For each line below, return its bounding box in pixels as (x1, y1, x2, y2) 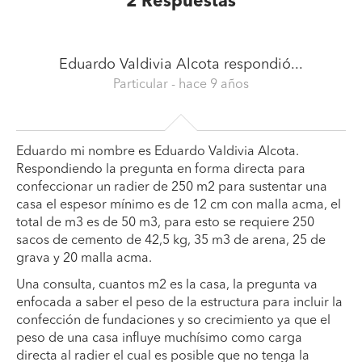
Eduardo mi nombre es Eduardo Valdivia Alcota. (16, 145, 299, 158)
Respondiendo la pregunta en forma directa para (16, 163, 305, 176)
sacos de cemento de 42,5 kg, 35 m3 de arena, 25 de (16, 234, 326, 247)
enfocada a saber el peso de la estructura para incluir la (16, 297, 343, 309)
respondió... (220, 57, 303, 72)
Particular (113, 78, 171, 91)
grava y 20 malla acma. (16, 252, 152, 265)
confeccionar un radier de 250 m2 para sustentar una (16, 181, 327, 194)
